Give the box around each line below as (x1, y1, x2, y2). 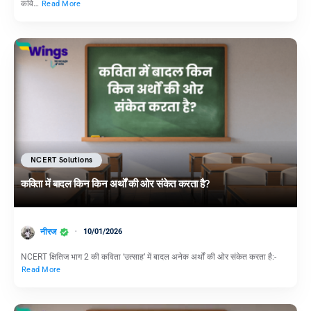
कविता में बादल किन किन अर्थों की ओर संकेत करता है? (21, 178, 210, 191)
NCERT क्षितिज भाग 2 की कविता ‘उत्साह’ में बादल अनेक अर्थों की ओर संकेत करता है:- (21, 251, 276, 262)
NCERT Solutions (31, 155, 93, 165)
